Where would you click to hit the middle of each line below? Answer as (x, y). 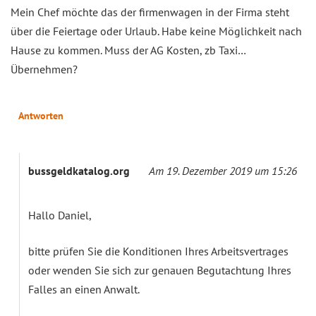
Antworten (41, 116)
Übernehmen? (44, 69)
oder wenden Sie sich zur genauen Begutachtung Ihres (160, 271)
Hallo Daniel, (60, 215)
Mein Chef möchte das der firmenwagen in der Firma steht (150, 12)
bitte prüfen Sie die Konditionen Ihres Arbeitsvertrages (158, 251)
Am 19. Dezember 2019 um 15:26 (223, 171)
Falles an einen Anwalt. (84, 290)
